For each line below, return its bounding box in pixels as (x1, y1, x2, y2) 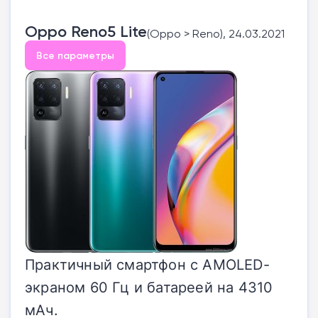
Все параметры (36, 48, 114, 62)
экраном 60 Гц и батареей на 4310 (25, 276, 273, 297)
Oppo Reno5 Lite (25, 21, 147, 41)
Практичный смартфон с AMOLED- (25, 253, 270, 274)
